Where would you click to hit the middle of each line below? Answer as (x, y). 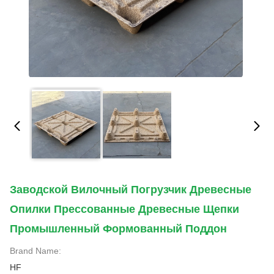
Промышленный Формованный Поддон (118, 229)
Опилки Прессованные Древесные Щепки (124, 209)
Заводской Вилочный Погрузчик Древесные (131, 190)
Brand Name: (35, 251)
